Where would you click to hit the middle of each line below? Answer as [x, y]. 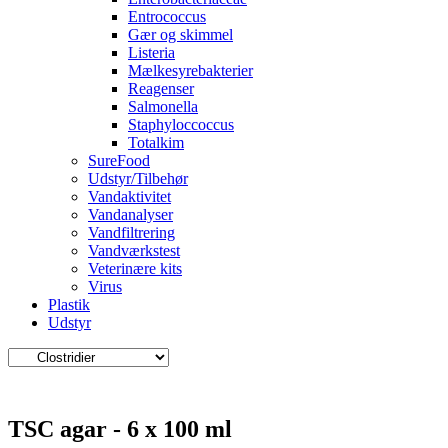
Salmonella [163, 106]
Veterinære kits [135, 268]
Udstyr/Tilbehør [138, 178]
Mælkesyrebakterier [190, 70]
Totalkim [156, 142]
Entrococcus [167, 16]
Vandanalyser [130, 214]
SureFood [119, 160]
